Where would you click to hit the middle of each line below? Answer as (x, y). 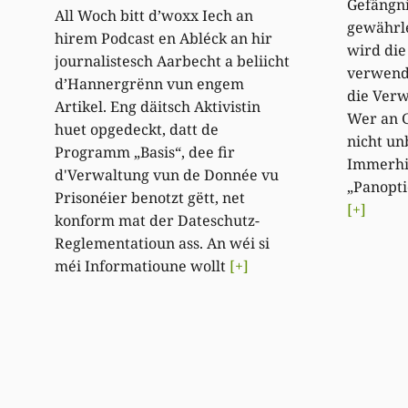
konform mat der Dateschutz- (158, 221)
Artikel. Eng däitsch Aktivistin (158, 107)
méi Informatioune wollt (143, 266)
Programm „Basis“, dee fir (145, 153)
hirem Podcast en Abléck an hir (164, 39)
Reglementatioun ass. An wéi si (163, 244)
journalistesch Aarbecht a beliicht (173, 61)
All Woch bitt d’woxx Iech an (154, 16)
